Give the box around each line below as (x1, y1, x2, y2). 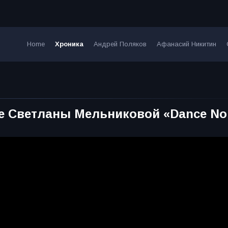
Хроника (54, 40, 83, 48)
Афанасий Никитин (156, 40, 216, 48)
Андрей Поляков (93, 40, 147, 48)
